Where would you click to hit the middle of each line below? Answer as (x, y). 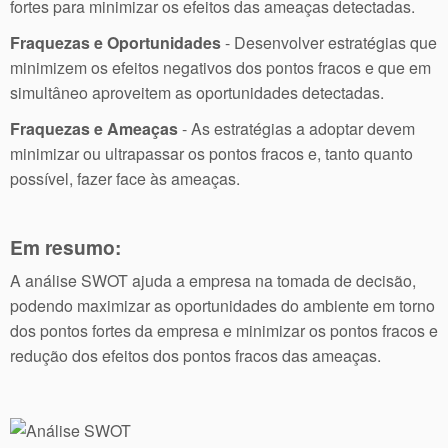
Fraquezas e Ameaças (94, 129)
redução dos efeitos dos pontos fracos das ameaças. (195, 356)
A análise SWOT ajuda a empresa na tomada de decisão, (213, 281)
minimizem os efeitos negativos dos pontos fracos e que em (220, 68)
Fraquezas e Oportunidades (115, 43)
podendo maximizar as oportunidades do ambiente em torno (222, 306)
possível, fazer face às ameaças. (125, 179)
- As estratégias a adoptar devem (296, 129)
